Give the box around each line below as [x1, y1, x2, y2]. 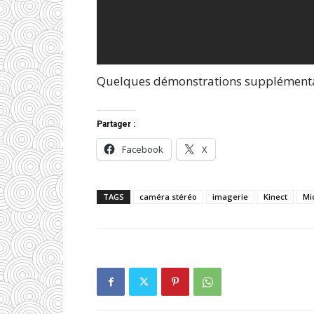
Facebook [122, 143, 163, 156]
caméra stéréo [139, 191, 197, 202]
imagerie [212, 191, 248, 202]
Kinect [264, 191, 287, 202]
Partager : [97, 119, 135, 129]
